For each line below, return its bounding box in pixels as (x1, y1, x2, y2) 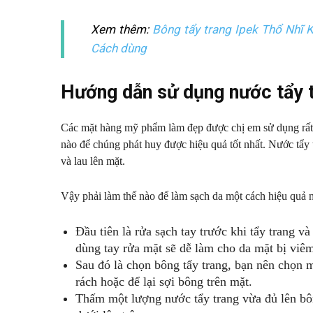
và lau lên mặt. (61, 155, 125, 168)
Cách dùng (91, 41, 147, 56)
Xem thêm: (91, 22, 153, 37)
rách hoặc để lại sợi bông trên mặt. (75, 275, 252, 289)
